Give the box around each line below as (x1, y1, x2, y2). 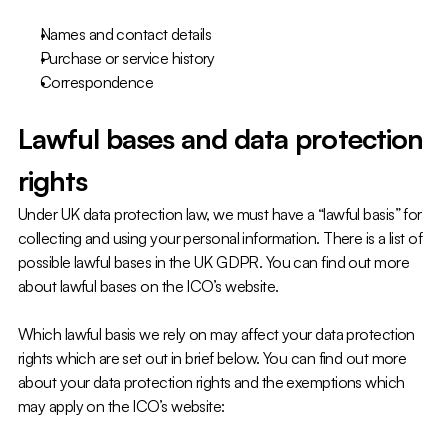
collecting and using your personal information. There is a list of (18, 228, 423, 248)
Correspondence (40, 72, 154, 92)
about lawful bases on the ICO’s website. (18, 276, 279, 296)
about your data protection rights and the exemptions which (18, 372, 405, 392)
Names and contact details (40, 24, 211, 44)
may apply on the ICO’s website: (18, 396, 225, 416)
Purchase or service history (40, 48, 215, 68)
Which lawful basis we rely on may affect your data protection (18, 324, 415, 344)
